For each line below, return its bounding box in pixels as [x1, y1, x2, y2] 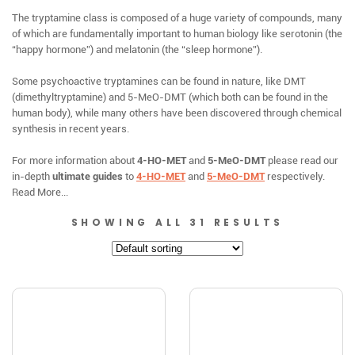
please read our [265, 155, 338, 166]
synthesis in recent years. [12, 123, 129, 135]
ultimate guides [52, 170, 123, 182]
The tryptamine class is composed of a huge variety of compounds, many [12, 12, 342, 24]
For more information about [12, 155, 137, 166]
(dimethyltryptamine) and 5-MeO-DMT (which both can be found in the [12, 91, 328, 103]
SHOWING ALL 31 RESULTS [71, 216, 284, 229]
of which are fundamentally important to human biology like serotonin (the [12, 28, 342, 40]
